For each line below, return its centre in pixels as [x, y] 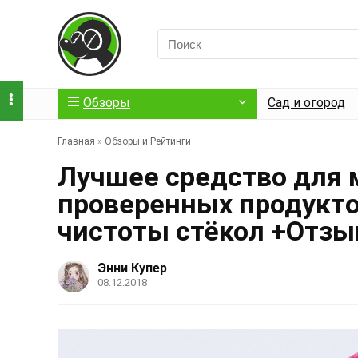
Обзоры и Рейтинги [148, 141]
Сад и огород [306, 103]
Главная [76, 141]
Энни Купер [132, 268]
